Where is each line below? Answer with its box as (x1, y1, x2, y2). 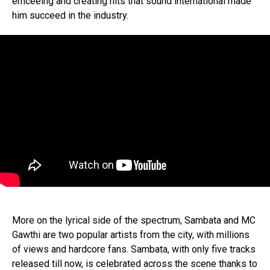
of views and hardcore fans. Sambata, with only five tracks (12, 243, 256, 255)
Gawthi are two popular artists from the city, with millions (12, 229, 250, 240)
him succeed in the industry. (12, 10, 128, 21)
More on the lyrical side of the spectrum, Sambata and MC (12, 215, 256, 226)
